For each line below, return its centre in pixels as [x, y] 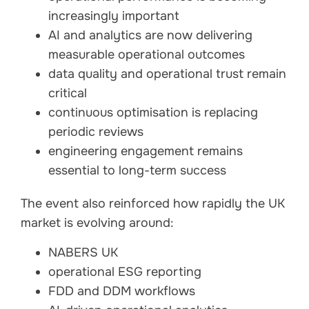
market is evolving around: [97, 223]
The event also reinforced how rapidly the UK [153, 204]
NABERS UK [83, 252]
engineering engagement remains [146, 151]
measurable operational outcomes [147, 55]
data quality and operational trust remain [167, 74]
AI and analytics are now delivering [150, 36]
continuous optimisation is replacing [153, 113]
